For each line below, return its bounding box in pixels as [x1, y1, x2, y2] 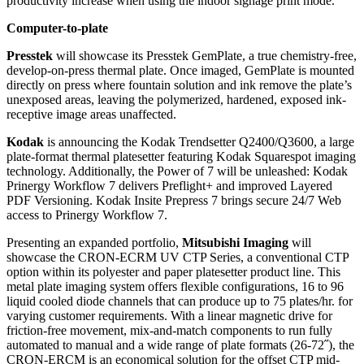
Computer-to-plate [6, 21, 108, 36]
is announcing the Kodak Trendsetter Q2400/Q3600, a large [44, 135, 354, 149]
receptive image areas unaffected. [6, 107, 176, 122]
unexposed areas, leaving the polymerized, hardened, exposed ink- [6, 93, 346, 107]
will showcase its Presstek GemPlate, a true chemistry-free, [53, 49, 357, 63]
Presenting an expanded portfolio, [6, 236, 182, 250]
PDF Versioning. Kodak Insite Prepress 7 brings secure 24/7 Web [6, 193, 341, 208]
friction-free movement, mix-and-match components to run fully [6, 323, 332, 338]
